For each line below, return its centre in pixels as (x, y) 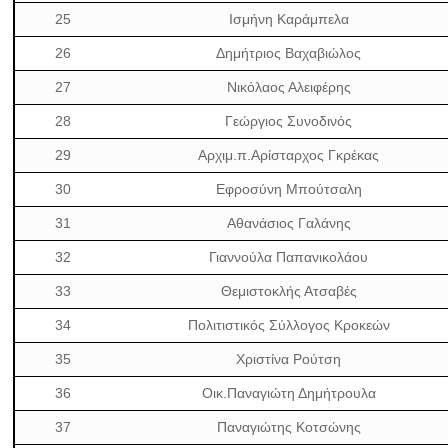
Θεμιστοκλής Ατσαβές (288, 291)
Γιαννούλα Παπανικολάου (289, 257)
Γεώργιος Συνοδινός (289, 121)
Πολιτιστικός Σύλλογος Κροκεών (288, 325)
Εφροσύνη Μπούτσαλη (288, 189)
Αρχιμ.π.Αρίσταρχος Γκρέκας (289, 155)
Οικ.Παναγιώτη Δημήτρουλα (288, 393)
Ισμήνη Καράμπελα (288, 19)
